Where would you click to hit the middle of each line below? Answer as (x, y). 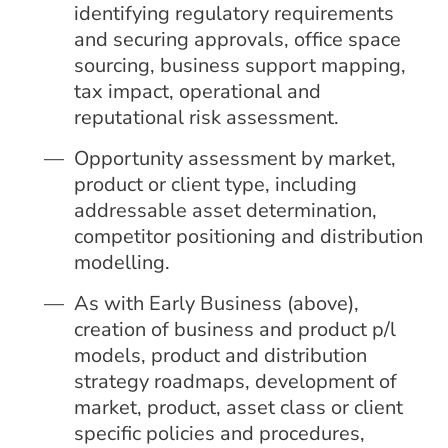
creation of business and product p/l (235, 329)
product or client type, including (216, 184)
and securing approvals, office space (238, 39)
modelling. (122, 262)
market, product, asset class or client (239, 407)
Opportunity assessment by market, (235, 158)
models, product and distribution (221, 355)
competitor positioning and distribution (249, 236)
